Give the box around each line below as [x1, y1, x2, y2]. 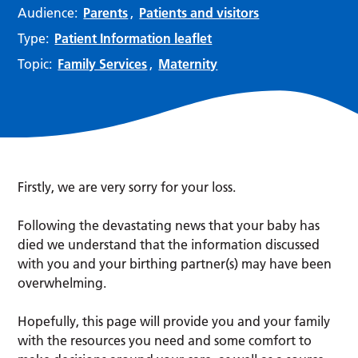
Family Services [58, 55, 148, 72]
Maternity [158, 55, 218, 72]
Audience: [18, 4, 78, 21]
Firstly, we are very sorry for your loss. [18, 179, 237, 196]
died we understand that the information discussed [18, 237, 320, 253]
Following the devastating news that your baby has [18, 217, 320, 234]
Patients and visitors [139, 4, 260, 21]
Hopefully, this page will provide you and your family [18, 313, 331, 330]
